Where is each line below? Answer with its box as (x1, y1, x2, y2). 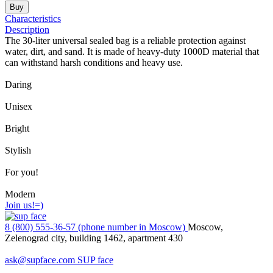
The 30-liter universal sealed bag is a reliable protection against (5, 35, 246, 46)
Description (5, 24, 49, 35)
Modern (5, 189, 35, 200)
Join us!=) (5, 200, 43, 211)
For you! (5, 167, 38, 178)
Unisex (5, 101, 32, 112)
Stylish (5, 145, 31, 156)
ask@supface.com (5, 255, 77, 266)
